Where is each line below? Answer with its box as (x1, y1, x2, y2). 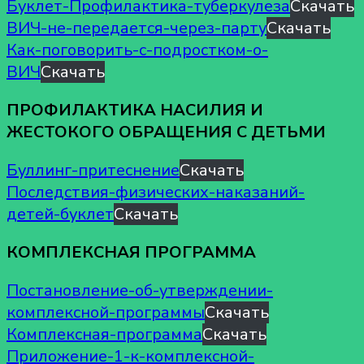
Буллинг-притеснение (6, 158, 180, 181)
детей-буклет (6, 202, 114, 225)
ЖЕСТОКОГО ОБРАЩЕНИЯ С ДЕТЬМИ (6, 120, 326, 143)
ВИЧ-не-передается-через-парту (6, 16, 266, 39)
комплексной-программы (6, 301, 205, 323)
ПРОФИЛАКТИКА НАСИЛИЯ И (6, 98, 263, 121)
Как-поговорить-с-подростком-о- (6, 38, 268, 61)
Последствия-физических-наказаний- (6, 180, 305, 203)
